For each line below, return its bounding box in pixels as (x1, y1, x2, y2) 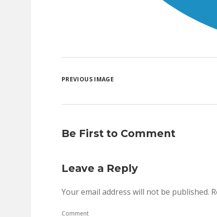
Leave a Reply (62, 162, 138, 174)
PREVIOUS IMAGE (62, 75, 114, 83)
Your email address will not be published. (62, 186, 209, 197)
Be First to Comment (62, 127, 175, 139)
